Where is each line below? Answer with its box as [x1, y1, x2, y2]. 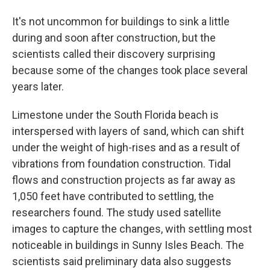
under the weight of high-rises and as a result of [12, 141, 240, 154]
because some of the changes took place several [12, 64, 248, 77]
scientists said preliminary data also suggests [12, 255, 231, 268]
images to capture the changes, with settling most [12, 222, 252, 235]
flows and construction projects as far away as [12, 174, 236, 186]
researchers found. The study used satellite [12, 206, 221, 219]
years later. [12, 80, 64, 93]
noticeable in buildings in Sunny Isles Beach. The [12, 239, 244, 251]
